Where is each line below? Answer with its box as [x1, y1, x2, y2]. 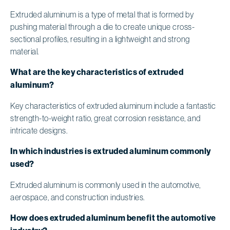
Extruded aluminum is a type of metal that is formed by [10, 9, 194, 19]
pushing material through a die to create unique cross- [10, 22, 195, 31]
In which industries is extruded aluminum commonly [10, 146, 211, 156]
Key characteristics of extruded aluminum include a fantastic [10, 101, 216, 110]
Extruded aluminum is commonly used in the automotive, [10, 180, 201, 189]
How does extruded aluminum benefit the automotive [10, 213, 216, 223]
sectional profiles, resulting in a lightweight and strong [10, 34, 190, 44]
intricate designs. [10, 125, 67, 135]
